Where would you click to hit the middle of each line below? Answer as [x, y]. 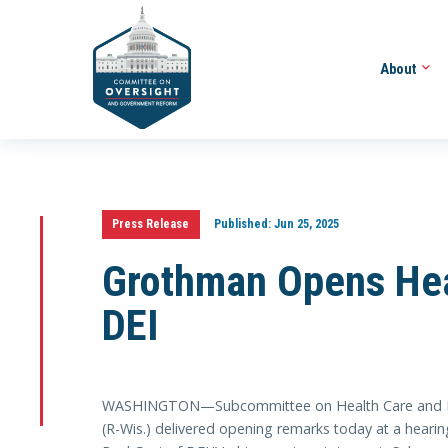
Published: [242, 224]
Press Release [151, 224]
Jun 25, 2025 [304, 224]
